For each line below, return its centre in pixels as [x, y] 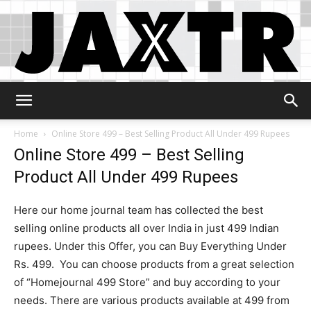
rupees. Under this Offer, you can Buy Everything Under [150, 246]
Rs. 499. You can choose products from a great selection [154, 264]
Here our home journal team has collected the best [138, 210]
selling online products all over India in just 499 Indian [146, 228]
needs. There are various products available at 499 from [152, 300]
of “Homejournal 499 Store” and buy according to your [147, 282]
